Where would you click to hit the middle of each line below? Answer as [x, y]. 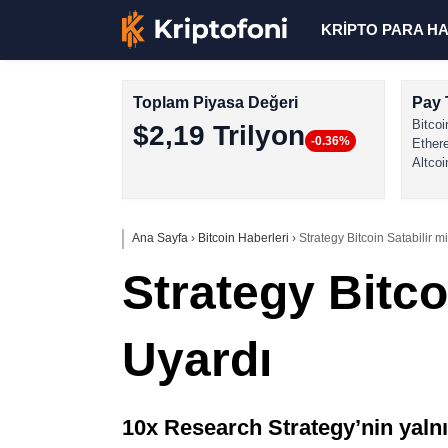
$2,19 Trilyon [219, 135]
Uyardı [197, 359]
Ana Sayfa [160, 238]
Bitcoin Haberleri [243, 238]
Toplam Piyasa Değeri [215, 102]
